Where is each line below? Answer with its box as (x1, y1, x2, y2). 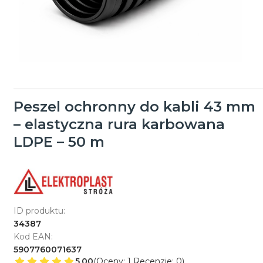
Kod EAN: (13, 231, 53, 242)
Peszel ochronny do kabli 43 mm (13, 97, 255, 115)
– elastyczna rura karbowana (13, 115, 225, 133)
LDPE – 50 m (13, 133, 104, 150)
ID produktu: (13, 205, 65, 216)
